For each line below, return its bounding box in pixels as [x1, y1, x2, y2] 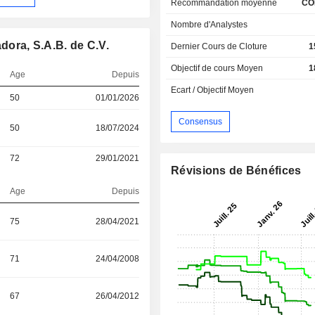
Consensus [179, 116, 223, 127]
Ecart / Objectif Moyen [171, 84, 255, 95]
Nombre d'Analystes [171, 19, 248, 30]
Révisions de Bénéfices [171, 165, 302, 177]
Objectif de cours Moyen [171, 63, 264, 73]
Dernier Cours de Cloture [171, 41, 268, 51]
